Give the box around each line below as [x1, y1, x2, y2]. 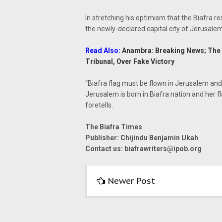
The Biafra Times [85, 123, 142, 131]
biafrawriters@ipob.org [124, 145, 202, 153]
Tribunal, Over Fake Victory [85, 57, 174, 65]
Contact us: [85, 145, 124, 153]
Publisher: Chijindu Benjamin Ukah [85, 134, 198, 142]
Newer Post [108, 175, 155, 186]
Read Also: [85, 47, 122, 55]
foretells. [85, 101, 113, 109]
